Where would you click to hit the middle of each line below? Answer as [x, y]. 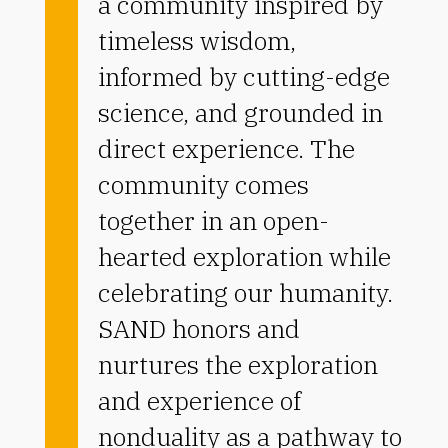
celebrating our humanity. [245, 293]
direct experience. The [226, 149]
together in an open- [213, 221]
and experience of [199, 401]
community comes [203, 185]
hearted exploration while [244, 257]
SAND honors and [198, 329]
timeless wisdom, [196, 41]
